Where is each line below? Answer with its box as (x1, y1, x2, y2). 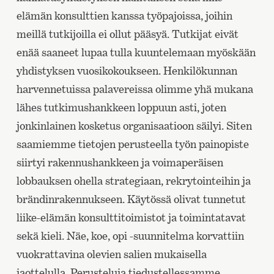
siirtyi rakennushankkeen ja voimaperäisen (16, 156, 223, 169)
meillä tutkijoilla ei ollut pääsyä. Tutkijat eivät (16, 28, 239, 41)
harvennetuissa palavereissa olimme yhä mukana (16, 83, 253, 96)
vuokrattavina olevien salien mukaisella (16, 248, 207, 261)
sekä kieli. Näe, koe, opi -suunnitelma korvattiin (16, 229, 244, 243)
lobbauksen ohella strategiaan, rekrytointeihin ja (16, 174, 251, 188)
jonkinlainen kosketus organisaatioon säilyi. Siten (16, 119, 252, 133)
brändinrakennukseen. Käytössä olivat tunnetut (16, 193, 246, 206)
